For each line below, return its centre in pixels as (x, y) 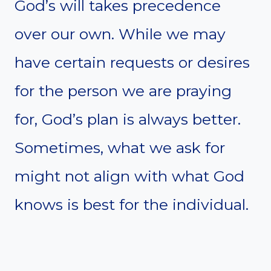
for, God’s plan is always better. (128, 119)
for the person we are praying (123, 90)
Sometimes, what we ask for (120, 147)
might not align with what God (129, 176)
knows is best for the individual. (132, 204)
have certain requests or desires (132, 62)
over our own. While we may (120, 34)
